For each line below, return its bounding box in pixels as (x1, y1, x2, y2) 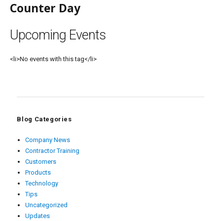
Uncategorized (25, 201, 68, 209)
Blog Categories (17, 115, 72, 123)
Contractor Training (25, 147, 79, 154)
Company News (25, 136, 70, 144)
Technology (25, 179, 58, 187)
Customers (25, 157, 56, 165)
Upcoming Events (10, 27, 106, 43)
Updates (25, 212, 50, 220)
